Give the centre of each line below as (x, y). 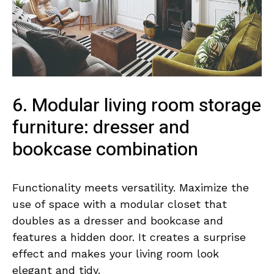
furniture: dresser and (101, 128)
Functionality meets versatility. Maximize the (131, 187)
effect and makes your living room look (116, 253)
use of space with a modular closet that (120, 204)
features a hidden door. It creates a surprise (129, 237)
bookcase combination (105, 150)
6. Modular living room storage (137, 106)
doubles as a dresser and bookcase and (118, 220)
